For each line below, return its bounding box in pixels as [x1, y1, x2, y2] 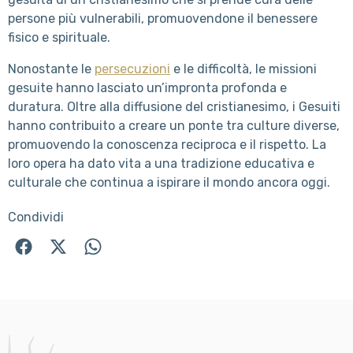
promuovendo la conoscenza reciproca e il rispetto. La [8, 136, 326, 152]
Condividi [8, 209, 64, 225]
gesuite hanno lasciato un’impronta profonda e [8, 80, 287, 95]
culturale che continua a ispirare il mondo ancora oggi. [8, 174, 330, 190]
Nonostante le [8, 61, 95, 76]
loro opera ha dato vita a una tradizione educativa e [8, 155, 314, 171]
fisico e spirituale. [8, 29, 113, 45]
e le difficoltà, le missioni [170, 61, 317, 76]
